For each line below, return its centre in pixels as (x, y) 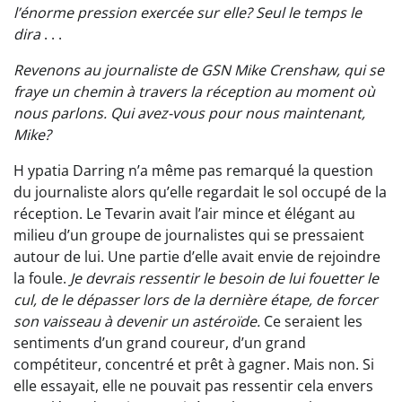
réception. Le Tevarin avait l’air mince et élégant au (184, 214)
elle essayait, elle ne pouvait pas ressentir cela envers (193, 386)
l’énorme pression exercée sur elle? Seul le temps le (188, 13)
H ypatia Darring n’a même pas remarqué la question (193, 171)
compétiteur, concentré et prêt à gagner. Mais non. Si (194, 365)
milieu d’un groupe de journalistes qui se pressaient (189, 236)
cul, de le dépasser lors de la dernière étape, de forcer (196, 300)
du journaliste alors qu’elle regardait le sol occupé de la (200, 192)
